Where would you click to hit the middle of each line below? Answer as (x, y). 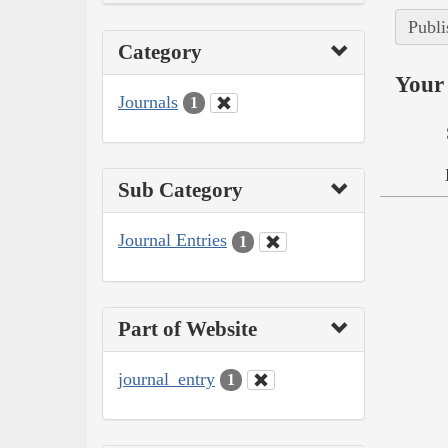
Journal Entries (172, 240)
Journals (148, 101)
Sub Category (180, 190)
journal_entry (166, 378)
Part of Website (187, 328)
